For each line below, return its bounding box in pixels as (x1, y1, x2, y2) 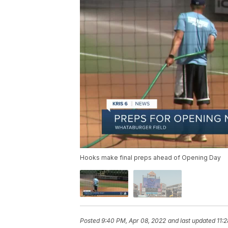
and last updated (168, 216, 215, 224)
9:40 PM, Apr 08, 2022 (101, 216, 166, 224)
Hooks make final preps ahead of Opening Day (80, 154, 221, 162)
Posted (80, 216, 101, 224)
